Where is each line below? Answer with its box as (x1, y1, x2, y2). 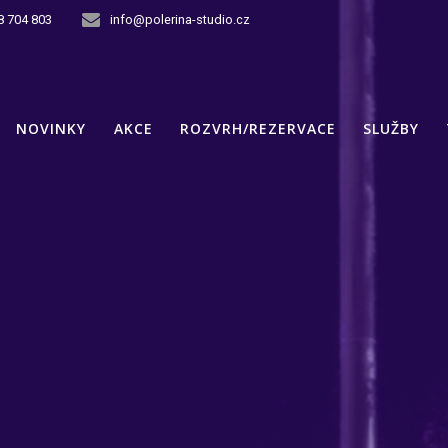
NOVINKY (16, 119, 87, 139)
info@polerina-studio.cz (110, 12, 251, 27)
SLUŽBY (362, 119, 419, 139)
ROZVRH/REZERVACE (179, 119, 336, 139)
